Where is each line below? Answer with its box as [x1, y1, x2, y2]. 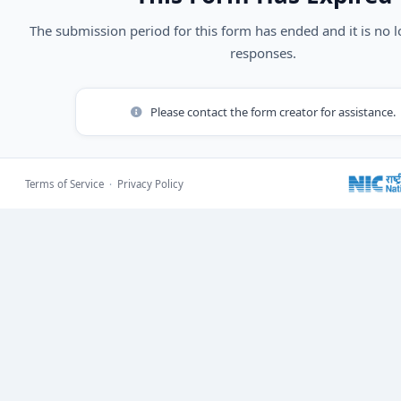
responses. [230, 44, 296, 62]
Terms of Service [25, 176, 104, 191]
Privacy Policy [117, 176, 183, 191]
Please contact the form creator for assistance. [148, 104, 396, 120]
